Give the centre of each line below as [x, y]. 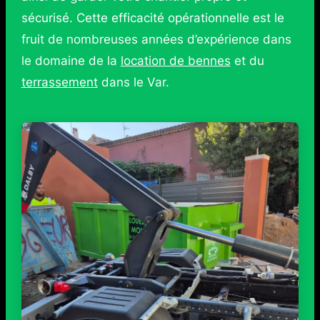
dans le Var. [133, 82]
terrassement [59, 82]
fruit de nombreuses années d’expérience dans [156, 40]
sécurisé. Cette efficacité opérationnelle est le [152, 18]
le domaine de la [71, 61]
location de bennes [175, 61]
